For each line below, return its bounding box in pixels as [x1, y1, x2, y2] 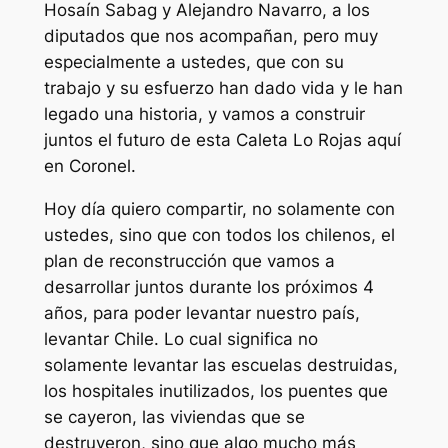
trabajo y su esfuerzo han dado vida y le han [43, 78, 403, 99]
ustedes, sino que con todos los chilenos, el [43, 225, 395, 246]
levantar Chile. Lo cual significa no [43, 329, 318, 350]
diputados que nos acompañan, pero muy [43, 26, 378, 47]
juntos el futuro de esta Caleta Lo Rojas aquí [43, 130, 401, 151]
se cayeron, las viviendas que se [43, 407, 305, 428]
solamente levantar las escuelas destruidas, [43, 355, 398, 376]
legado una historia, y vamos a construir [43, 104, 365, 125]
